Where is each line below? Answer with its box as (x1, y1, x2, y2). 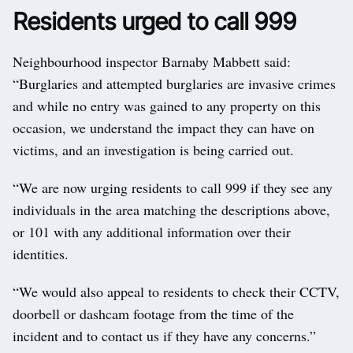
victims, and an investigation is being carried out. (13, 139, 294, 159)
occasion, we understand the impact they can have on (13, 117, 314, 137)
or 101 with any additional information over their (13, 221, 291, 241)
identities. (13, 243, 69, 263)
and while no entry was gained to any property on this (13, 95, 321, 115)
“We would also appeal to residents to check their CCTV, (13, 281, 340, 301)
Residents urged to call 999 (13, 6, 296, 35)
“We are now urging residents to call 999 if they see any (13, 177, 333, 197)
